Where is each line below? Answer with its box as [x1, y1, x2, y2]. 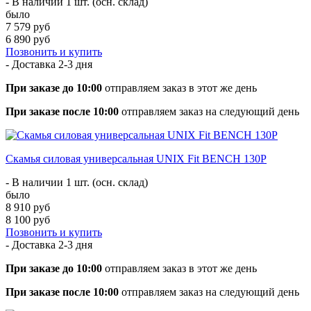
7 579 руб [6, 20, 50, 33]
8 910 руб [6, 201, 50, 213]
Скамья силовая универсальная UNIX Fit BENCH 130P [6, 152, 267, 165]
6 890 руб [6, 33, 50, 45]
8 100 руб [6, 213, 50, 226]
